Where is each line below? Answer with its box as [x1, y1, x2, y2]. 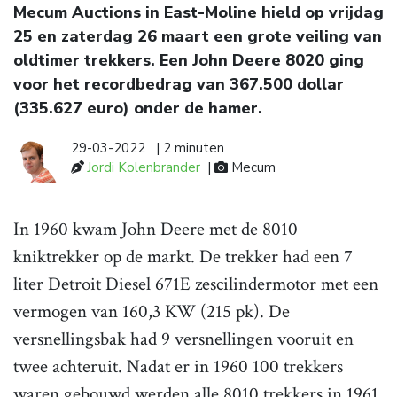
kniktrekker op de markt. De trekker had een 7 [13, 245, 353, 269]
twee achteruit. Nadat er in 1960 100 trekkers [13, 354, 343, 379]
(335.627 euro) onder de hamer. [13, 97, 262, 120]
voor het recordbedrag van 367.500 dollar [13, 74, 344, 96]
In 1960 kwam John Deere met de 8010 [13, 217, 298, 242]
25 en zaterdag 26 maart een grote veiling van [13, 26, 382, 48]
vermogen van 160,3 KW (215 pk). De [13, 300, 290, 324]
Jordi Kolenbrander [87, 159, 200, 177]
